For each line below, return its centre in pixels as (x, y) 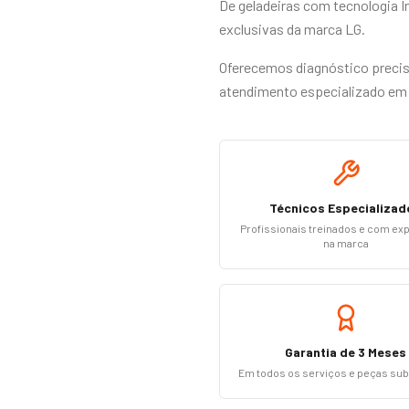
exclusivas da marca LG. (292, 29)
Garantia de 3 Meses (346, 352)
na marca (346, 243)
